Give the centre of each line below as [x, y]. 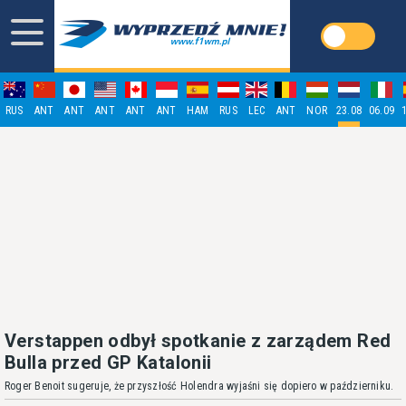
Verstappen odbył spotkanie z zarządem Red [198, 341]
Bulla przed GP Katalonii [108, 362]
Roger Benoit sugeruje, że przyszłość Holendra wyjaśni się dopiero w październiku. [199, 386]
